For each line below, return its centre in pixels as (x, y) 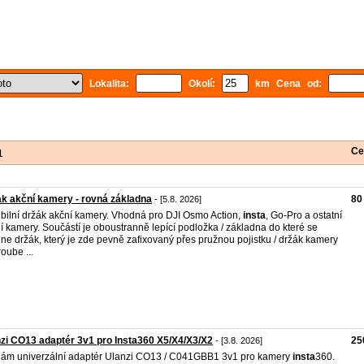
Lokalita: (109, 84)
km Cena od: (288, 84)
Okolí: (202, 84)
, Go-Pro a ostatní (304, 215)
